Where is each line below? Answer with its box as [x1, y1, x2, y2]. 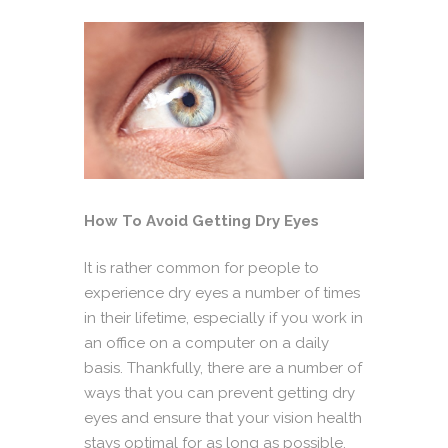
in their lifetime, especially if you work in [84, 309, 363, 328]
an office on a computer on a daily [84, 334, 329, 353]
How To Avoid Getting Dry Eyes [84, 211, 319, 230]
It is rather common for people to [84, 259, 319, 278]
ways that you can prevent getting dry [84, 384, 355, 403]
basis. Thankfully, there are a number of [84, 359, 362, 378]
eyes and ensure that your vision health [84, 409, 362, 428]
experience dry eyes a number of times [84, 284, 360, 303]
